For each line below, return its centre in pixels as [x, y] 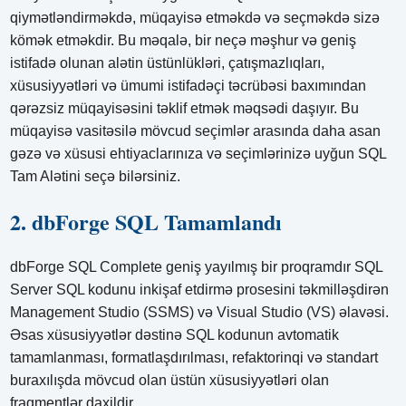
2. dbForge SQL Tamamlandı [146, 222]
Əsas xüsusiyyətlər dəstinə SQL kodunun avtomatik [175, 335]
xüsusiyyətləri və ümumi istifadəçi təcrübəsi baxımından [188, 86]
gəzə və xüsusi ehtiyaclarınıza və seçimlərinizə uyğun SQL [198, 154]
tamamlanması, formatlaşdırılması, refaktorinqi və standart [194, 358]
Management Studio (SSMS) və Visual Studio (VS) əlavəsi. [200, 313]
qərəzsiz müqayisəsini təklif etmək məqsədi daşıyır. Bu [185, 109]
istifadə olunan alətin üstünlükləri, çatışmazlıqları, [168, 63]
